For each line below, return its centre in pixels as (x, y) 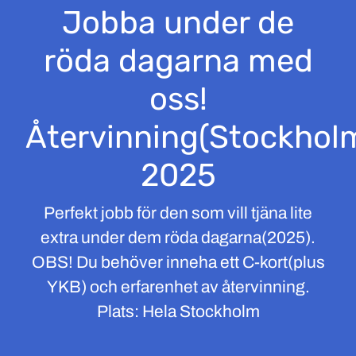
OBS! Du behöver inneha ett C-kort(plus (178, 262)
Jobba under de (178, 23)
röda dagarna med (178, 61)
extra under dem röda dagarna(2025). (178, 238)
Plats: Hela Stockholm (178, 311)
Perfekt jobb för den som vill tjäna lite (178, 213)
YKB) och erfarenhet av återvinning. (178, 287)
